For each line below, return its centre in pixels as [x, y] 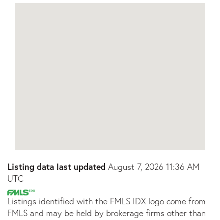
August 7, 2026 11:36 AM [152, 167]
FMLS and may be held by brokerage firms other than [107, 213]
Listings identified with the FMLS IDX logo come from [107, 201]
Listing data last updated [56, 167]
